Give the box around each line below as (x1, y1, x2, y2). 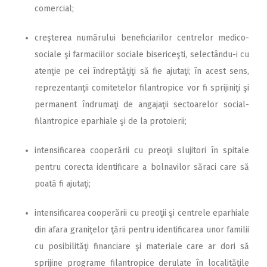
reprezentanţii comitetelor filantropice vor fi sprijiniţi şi (35, 82, 249, 93)
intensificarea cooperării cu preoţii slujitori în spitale (35, 145, 249, 156)
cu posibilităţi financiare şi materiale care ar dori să (35, 241, 249, 252)
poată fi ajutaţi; (35, 178, 91, 189)
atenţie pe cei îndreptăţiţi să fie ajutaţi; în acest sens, (35, 66, 249, 76)
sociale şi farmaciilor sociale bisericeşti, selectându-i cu (35, 49, 249, 60)
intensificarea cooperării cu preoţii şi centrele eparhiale (35, 207, 249, 218)
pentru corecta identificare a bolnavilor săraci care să (35, 162, 249, 172)
